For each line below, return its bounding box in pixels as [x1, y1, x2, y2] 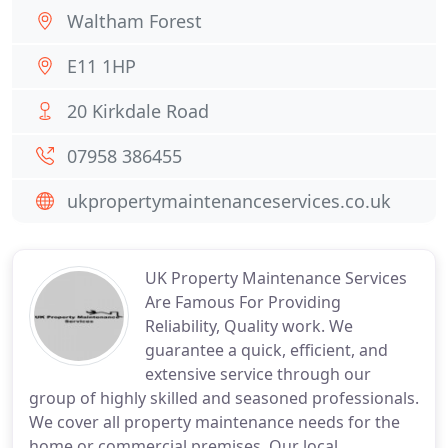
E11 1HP [67, 54, 136, 78]
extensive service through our [145, 363, 371, 385]
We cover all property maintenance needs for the [29, 411, 400, 433]
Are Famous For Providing [145, 291, 341, 313]
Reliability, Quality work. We [145, 315, 353, 337]
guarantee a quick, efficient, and [145, 339, 388, 361]
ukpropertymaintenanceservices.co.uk [67, 189, 391, 213]
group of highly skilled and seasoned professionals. [29, 387, 419, 409]
